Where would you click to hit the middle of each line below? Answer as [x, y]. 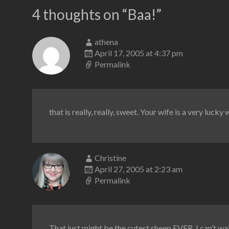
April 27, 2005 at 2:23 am [139, 169]
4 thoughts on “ [80, 14]
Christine [110, 158]
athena [106, 42]
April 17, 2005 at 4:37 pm [139, 53]
